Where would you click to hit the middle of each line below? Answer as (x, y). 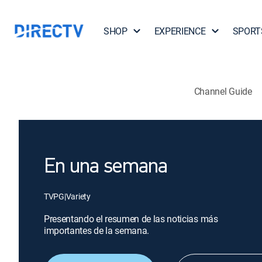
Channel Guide (223, 91)
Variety (78, 196)
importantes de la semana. (96, 230)
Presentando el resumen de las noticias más (131, 219)
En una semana (106, 167)
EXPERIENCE (180, 31)
